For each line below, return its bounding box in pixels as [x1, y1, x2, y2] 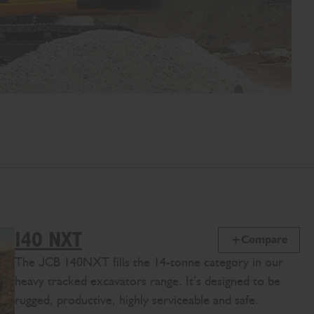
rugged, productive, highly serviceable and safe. [15, 292, 259, 308]
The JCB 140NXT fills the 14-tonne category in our [15, 254, 283, 270]
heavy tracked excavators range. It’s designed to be [15, 273, 280, 289]
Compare [241, 233, 288, 247]
